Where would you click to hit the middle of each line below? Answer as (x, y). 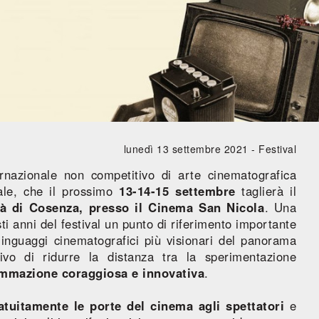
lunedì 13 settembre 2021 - (191, 148)
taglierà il (266, 190)
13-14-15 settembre (177, 190)
